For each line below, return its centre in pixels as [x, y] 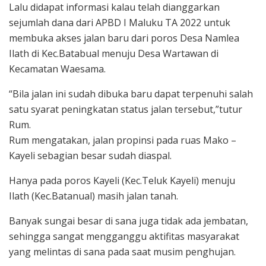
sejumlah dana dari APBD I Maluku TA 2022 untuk [120, 22]
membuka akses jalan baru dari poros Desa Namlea [124, 38]
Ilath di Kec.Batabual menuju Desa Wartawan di [114, 53]
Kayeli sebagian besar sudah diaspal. [90, 155]
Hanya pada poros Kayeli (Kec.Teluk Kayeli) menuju [122, 180]
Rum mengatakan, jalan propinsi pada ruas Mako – [123, 140]
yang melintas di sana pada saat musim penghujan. [122, 251]
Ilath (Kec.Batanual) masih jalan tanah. [94, 196]
